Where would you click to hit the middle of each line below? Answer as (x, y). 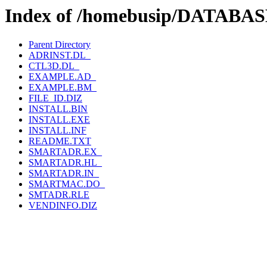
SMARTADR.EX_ (65, 152)
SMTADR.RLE (59, 195)
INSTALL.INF (58, 131)
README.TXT (60, 141)
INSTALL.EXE (59, 120)
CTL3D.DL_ (54, 66)
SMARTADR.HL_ (65, 163)
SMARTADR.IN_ (64, 173)
